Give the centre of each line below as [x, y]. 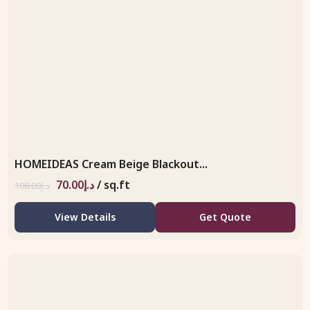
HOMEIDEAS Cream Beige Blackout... [111, 164]
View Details [85, 217]
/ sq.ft [114, 185]
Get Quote [225, 217]
